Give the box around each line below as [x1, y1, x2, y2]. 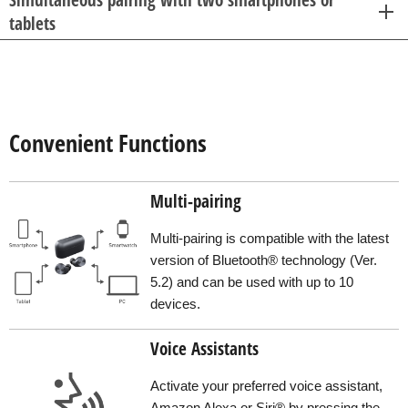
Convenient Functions [9, 127, 207, 159]
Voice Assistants [150, 336, 259, 361]
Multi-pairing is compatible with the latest [150, 230, 389, 246]
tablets [9, 11, 56, 36]
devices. [150, 296, 200, 311]
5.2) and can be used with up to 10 [150, 274, 353, 290]
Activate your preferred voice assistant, [150, 378, 382, 393]
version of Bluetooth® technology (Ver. [150, 252, 377, 268]
